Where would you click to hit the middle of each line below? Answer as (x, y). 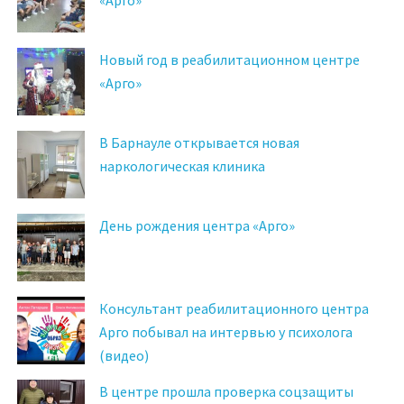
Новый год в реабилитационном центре (230, 59)
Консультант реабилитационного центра (234, 308)
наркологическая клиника (182, 165)
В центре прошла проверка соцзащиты (226, 391)
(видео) (124, 355)
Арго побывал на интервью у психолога (226, 331)
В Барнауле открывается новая (199, 142)
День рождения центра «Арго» (197, 225)
